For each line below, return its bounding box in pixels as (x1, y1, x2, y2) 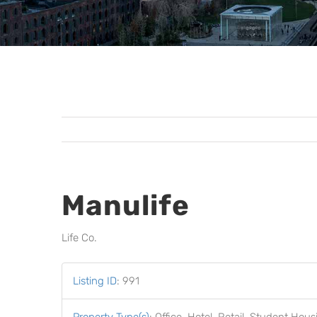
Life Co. (62, 231, 97, 244)
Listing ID (73, 275, 117, 287)
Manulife (62, 189, 190, 222)
